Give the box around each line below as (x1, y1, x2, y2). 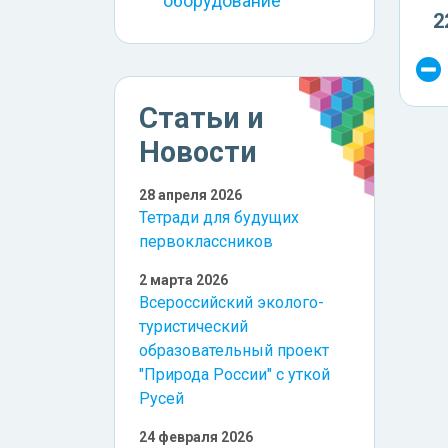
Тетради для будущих (139, 208, 299, 228)
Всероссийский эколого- (139, 293, 324, 313)
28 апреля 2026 (139, 187, 242, 204)
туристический (139, 317, 248, 337)
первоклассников (139, 232, 273, 252)
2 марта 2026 (139, 272, 228, 289)
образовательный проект (139, 341, 329, 361)
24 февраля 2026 (139, 429, 253, 446)
